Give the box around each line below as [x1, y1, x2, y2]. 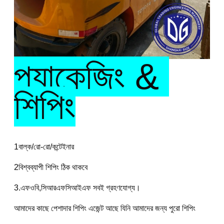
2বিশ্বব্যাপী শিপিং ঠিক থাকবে [13, 163, 87, 172]
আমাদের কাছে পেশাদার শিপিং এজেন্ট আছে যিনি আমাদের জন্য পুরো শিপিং [13, 204, 195, 213]
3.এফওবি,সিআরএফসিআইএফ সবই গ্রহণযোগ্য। [13, 183, 140, 192]
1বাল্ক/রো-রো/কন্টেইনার [13, 142, 74, 151]
